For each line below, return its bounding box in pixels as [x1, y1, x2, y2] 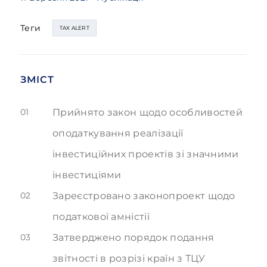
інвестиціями [52, 169, 122, 181]
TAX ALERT [60, 25, 89, 31]
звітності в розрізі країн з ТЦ [52, 253, 199, 264]
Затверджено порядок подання [52, 232, 215, 243]
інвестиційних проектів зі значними [52, 148, 239, 160]
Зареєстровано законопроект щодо [52, 190, 235, 201]
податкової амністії [52, 211, 150, 222]
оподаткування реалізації [52, 128, 184, 139]
